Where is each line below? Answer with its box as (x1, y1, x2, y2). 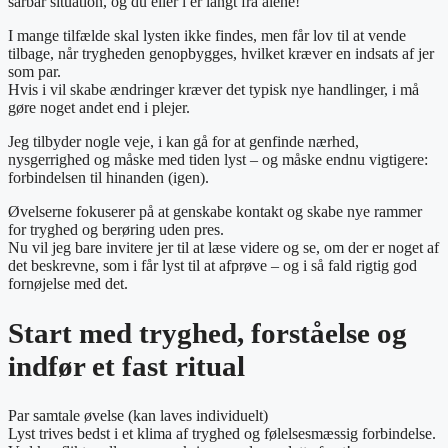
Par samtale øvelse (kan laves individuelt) (8, 406, 268, 424)
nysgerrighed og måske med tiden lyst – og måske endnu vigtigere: (8, 150, 428, 168)
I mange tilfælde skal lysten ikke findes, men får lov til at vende (8, 26, 406, 44)
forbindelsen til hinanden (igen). (8, 168, 209, 186)
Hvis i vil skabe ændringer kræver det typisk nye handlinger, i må (8, 80, 419, 98)
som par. (8, 62, 61, 80)
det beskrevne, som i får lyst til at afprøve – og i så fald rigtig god (8, 256, 417, 274)
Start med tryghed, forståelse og (8, 316, 407, 349)
